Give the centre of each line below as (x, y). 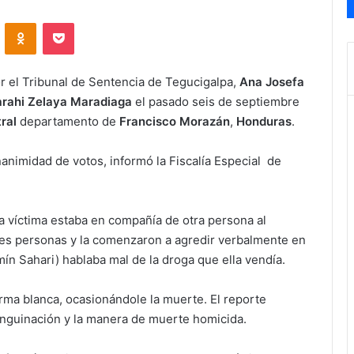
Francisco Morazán (173, 122)
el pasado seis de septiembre (216, 102)
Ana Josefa (272, 82)
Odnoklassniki (70, 23)
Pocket (90, 23)
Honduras (264, 122)
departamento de (66, 122)
